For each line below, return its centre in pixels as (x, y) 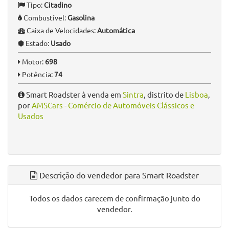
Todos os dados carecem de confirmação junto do (114, 198)
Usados (31, 116)
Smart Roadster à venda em (74, 94)
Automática (116, 30)
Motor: (33, 61)
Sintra (133, 94)
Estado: (37, 43)
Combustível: (45, 17)
